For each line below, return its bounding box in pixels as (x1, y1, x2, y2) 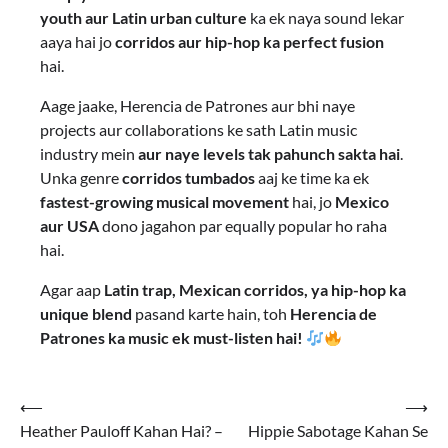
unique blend (40, 304, 132, 324)
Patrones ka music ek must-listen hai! (40, 328, 303, 348)
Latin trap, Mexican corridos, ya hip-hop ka (104, 280, 406, 300)
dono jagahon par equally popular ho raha (99, 216, 387, 236)
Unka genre (40, 168, 122, 188)
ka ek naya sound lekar (247, 8, 404, 28)
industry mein (40, 144, 138, 164)
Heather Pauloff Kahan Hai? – (20, 421, 223, 441)
